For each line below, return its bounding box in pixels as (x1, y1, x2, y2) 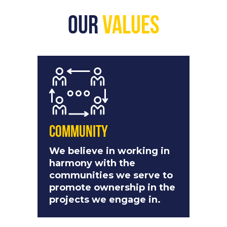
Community (49, 125, 108, 141)
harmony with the (49, 158, 135, 169)
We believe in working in (49, 145, 170, 157)
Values (102, 14, 160, 41)
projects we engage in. (49, 194, 161, 206)
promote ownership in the (49, 182, 175, 194)
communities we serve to (49, 170, 173, 181)
